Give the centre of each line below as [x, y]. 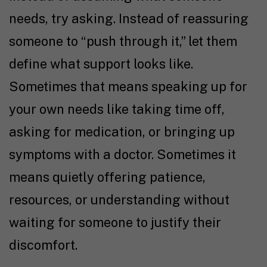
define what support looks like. [101, 63]
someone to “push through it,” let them [123, 41]
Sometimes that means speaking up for [128, 86]
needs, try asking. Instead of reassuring [129, 18]
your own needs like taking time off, [117, 109]
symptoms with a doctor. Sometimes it [122, 154]
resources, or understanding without [119, 199]
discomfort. [43, 245]
